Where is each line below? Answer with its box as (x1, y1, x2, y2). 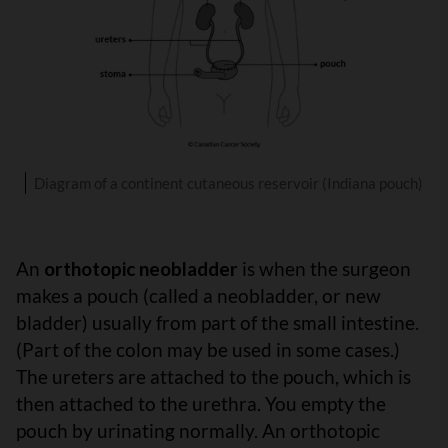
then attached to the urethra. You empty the (16, 391, 386, 415)
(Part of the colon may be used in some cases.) (16, 337, 400, 361)
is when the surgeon (238, 256, 411, 280)
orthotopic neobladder (44, 256, 238, 280)
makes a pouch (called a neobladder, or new (16, 283, 381, 307)
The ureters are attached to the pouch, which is (16, 364, 411, 388)
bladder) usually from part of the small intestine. (16, 310, 419, 334)
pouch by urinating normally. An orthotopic (16, 418, 380, 442)
